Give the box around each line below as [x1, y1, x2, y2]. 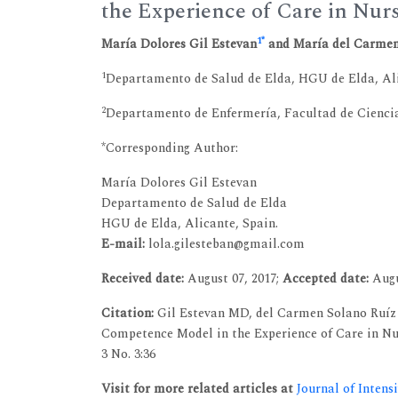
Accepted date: [283, 268, 372, 288]
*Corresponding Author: [101, 138, 238, 157]
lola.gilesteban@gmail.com [145, 234, 305, 253]
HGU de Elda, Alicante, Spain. [101, 213, 278, 233]
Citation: [101, 303, 157, 322]
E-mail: [101, 234, 145, 253]
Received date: [101, 268, 187, 288]
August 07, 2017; [187, 268, 283, 288]
